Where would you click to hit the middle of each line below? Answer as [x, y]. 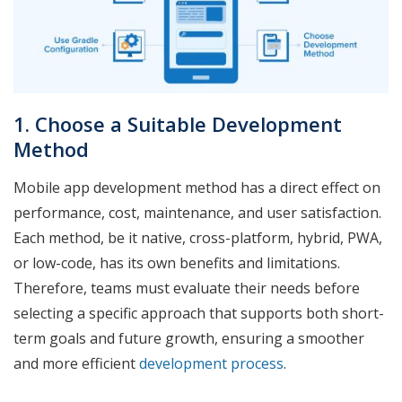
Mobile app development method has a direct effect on [197, 187]
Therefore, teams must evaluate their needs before [187, 288]
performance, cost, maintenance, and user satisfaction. [197, 212]
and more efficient [76, 363]
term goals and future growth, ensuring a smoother [189, 338]
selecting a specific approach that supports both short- [199, 313]
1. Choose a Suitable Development [178, 123]
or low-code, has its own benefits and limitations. [177, 262]
